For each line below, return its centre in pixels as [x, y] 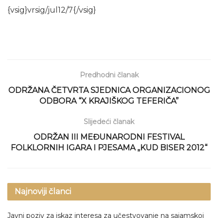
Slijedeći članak [109, 121]
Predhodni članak [109, 75]
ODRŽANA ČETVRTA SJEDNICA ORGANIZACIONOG [109, 90]
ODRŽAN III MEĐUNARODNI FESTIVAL [109, 137]
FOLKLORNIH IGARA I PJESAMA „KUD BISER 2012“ [109, 147]
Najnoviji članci [43, 191]
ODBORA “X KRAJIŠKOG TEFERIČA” [109, 101]
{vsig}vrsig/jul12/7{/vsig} [52, 10]
